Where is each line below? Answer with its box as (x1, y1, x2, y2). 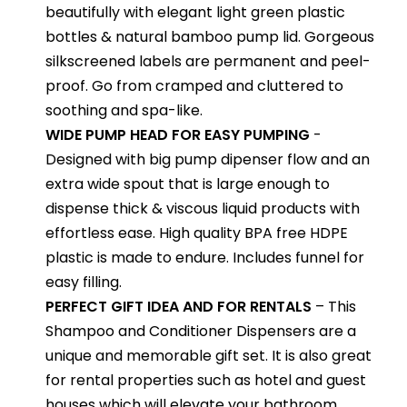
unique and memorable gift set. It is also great (45, 344, 372, 366)
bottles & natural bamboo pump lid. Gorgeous (45, 25, 374, 47)
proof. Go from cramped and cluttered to (45, 74, 343, 96)
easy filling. (45, 271, 122, 293)
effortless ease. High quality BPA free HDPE (45, 222, 348, 243)
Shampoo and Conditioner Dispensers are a (45, 320, 356, 342)
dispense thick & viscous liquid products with (45, 197, 360, 219)
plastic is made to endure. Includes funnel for (45, 246, 364, 268)
